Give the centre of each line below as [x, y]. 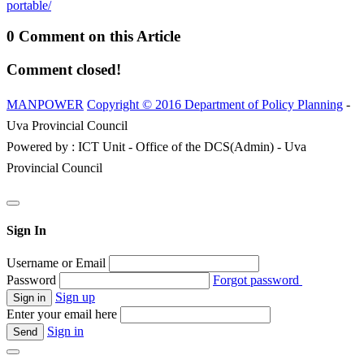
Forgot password [258, 280]
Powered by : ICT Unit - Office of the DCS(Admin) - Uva [156, 146]
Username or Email [56, 263]
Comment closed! [64, 70]
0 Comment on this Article [93, 37]
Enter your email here [62, 314]
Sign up [75, 297]
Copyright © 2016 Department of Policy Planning [215, 104]
